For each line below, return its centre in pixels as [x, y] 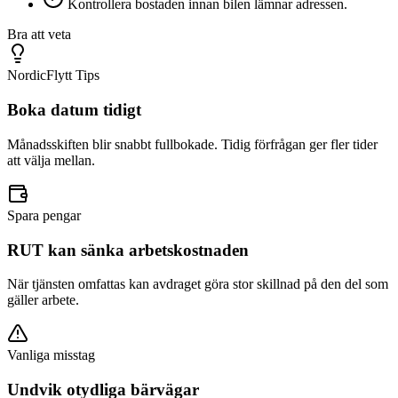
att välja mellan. [51, 160]
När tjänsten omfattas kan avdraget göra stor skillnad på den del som [198, 284]
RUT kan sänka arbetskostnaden [128, 250]
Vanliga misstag [51, 355]
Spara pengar [44, 215]
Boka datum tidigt [74, 110]
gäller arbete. [43, 300]
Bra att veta [39, 35]
